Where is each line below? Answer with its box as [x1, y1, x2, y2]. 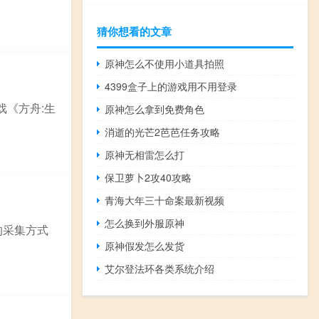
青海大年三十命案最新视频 [105, 192, 225, 207]
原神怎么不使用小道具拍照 [105, 56, 225, 70]
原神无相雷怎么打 [105, 147, 185, 162]
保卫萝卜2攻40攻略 [105, 169, 192, 184]
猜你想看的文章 [97, 23, 172, 39]
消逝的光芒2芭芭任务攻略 [105, 124, 221, 139]
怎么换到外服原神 [105, 215, 185, 230]
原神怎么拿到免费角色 [105, 101, 205, 116]
